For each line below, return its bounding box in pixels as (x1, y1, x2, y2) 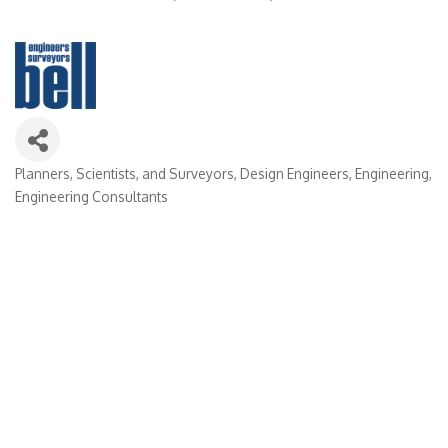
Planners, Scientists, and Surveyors (15, 164, 234, 182)
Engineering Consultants (15, 187, 168, 205)
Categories (14, 175, 108, 200)
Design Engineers (240, 164, 349, 182)
